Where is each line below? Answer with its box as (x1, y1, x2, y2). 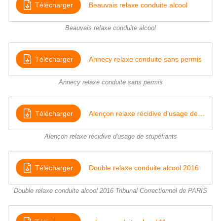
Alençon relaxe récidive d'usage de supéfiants (198, 109, 205, 117)
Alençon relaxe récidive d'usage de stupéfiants (44, 133, 177, 141)
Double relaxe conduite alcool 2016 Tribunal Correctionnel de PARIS (14, 187, 207, 195)
